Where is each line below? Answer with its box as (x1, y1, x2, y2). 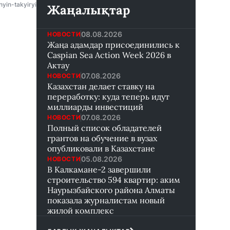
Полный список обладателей (47, 123, 162, 133)
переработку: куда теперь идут (47, 91, 169, 102)
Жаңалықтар (47, 2, 130, 18)
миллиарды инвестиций (47, 102, 143, 112)
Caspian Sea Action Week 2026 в (47, 50, 171, 60)
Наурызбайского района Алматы (47, 185, 175, 195)
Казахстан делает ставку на (47, 81, 155, 91)
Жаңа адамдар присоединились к (47, 40, 180, 50)
